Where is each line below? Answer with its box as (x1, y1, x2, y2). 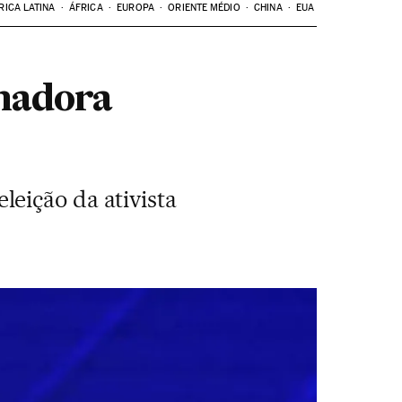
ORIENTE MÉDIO (168, 2, 240, 13)
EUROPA (117, 2, 154, 13)
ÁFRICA (69, 2, 103, 13)
